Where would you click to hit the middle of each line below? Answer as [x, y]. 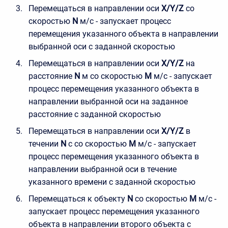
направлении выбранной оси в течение [103, 169]
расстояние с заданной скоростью [95, 114]
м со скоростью [112, 76]
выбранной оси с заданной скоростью [102, 46]
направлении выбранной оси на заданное [108, 101]
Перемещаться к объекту [77, 198]
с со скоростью [97, 144]
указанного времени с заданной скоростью [112, 182]
